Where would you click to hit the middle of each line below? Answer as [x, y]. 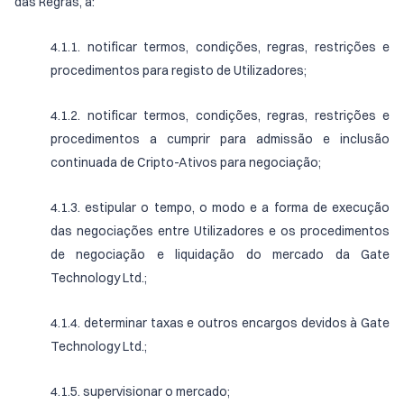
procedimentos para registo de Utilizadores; [179, 70]
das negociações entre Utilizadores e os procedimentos [220, 231]
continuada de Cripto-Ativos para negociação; [186, 162]
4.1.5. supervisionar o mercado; [140, 391]
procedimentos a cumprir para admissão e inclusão [220, 139]
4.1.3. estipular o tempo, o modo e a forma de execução [220, 207]
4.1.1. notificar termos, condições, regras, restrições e [220, 47]
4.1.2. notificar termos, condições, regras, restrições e [220, 115]
